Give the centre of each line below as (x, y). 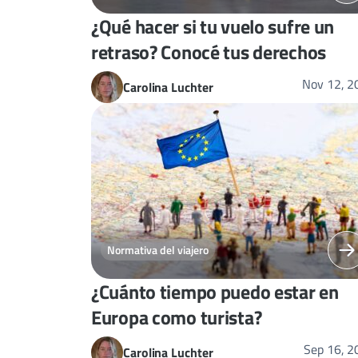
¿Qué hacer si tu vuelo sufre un (213, 26)
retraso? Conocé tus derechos (209, 52)
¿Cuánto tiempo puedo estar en (215, 291)
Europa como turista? (177, 317)
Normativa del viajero (158, 250)
